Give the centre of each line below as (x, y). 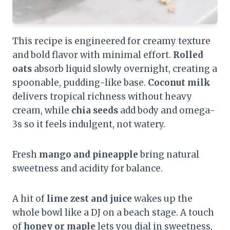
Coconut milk (179, 83)
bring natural (169, 155)
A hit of (30, 199)
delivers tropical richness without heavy (102, 97)
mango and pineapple (89, 155)
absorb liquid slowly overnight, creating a (124, 69)
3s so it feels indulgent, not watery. (89, 124)
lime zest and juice (89, 199)
